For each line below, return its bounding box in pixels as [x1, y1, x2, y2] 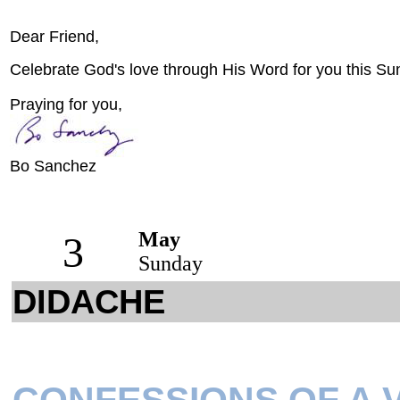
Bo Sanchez [10, 157, 96, 175]
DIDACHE [12, 282, 165, 321]
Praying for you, [10, 96, 122, 113]
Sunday [138, 252, 203, 275]
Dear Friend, [10, 28, 99, 46]
